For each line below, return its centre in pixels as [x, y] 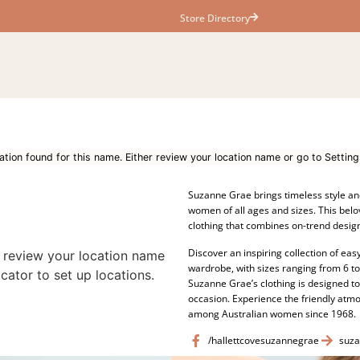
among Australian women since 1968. [272, 313]
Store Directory [215, 18]
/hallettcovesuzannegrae [264, 341]
